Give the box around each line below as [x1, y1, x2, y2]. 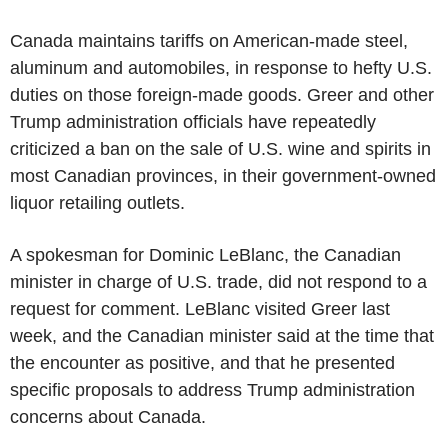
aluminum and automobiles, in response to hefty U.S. [10, 58, 432, 78]
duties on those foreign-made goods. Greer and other [10, 85, 434, 105]
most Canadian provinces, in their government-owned [10, 166, 436, 186]
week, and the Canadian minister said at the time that [10, 326, 434, 346]
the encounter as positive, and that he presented [10, 353, 395, 373]
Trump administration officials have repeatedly [10, 112, 376, 132]
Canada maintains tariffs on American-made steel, [10, 31, 408, 51]
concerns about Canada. [10, 407, 206, 427]
